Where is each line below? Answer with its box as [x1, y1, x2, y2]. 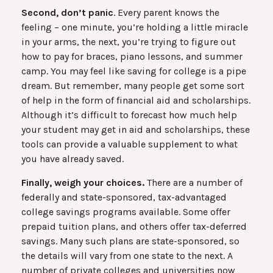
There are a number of [144, 176, 243, 188]
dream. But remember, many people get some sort [21, 79, 244, 91]
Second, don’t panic [21, 6, 113, 18]
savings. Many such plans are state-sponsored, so [21, 235, 239, 247]
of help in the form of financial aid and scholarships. [21, 94, 250, 106]
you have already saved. [21, 152, 124, 165]
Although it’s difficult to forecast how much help [21, 108, 237, 121]
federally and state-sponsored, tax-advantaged [21, 191, 227, 203]
